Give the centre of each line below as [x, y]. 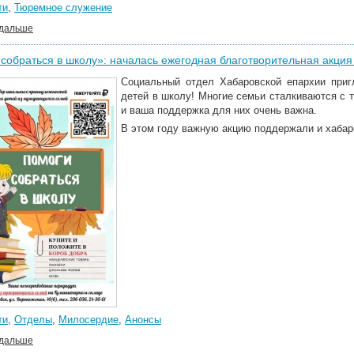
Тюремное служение [63, 8]
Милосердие [88, 320]
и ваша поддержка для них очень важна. [219, 110]
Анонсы [143, 320]
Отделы [33, 320]
